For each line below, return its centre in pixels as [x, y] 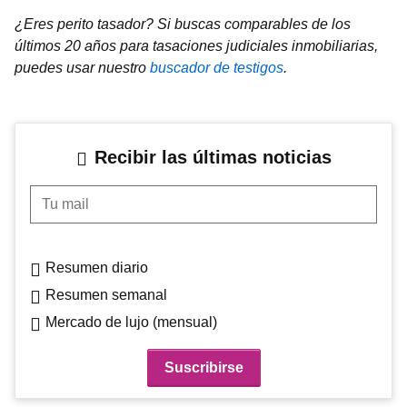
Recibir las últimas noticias [213, 157]
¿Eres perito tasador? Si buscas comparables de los [183, 24]
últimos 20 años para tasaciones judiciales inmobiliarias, [196, 45]
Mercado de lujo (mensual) [131, 322]
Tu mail [53, 194]
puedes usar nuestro [82, 67]
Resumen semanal [106, 294]
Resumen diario [97, 267]
